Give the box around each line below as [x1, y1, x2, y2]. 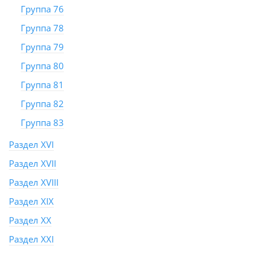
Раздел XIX [9, 195, 54, 207]
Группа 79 [21, 41, 64, 53]
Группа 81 [21, 79, 64, 91]
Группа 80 [21, 60, 64, 72]
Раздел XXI [9, 233, 54, 245]
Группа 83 [21, 117, 64, 128]
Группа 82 [21, 98, 64, 109]
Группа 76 [21, 3, 64, 15]
